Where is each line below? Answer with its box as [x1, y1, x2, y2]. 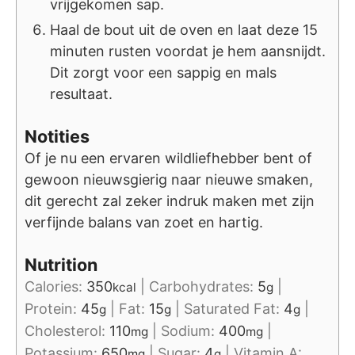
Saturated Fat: [184, 300, 284, 317]
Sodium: [161, 322, 219, 339]
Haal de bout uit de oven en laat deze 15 [50, 21, 318, 39]
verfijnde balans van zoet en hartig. [25, 214, 263, 231]
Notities [25, 126, 90, 147]
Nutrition [25, 254, 97, 275]
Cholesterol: [25, 322, 109, 339]
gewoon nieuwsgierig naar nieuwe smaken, [25, 171, 313, 189]
